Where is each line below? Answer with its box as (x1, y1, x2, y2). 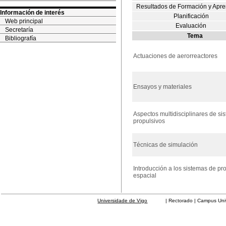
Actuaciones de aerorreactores (133, 52, 217, 60)
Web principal (5, 18, 43, 25)
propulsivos (133, 118, 165, 125)
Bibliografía (5, 35, 36, 42)
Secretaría (5, 26, 33, 33)
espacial (133, 172, 156, 179)
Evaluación (176, 22, 207, 29)
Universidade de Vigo (97, 198, 148, 203)
